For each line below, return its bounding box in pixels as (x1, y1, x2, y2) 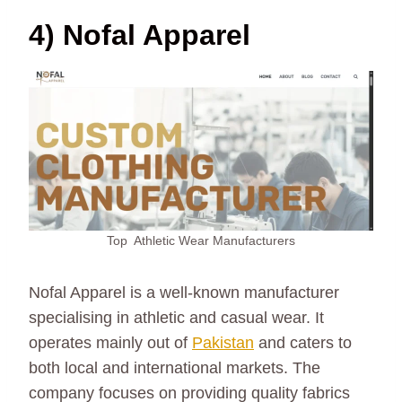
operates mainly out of (29, 333, 192, 352)
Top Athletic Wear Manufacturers (107, 232, 295, 248)
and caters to (254, 333, 352, 352)
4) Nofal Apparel (29, 18, 250, 51)
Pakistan (192, 333, 254, 352)
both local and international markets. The (29, 358, 320, 377)
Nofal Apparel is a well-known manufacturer (29, 283, 339, 301)
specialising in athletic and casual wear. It (29, 308, 324, 327)
